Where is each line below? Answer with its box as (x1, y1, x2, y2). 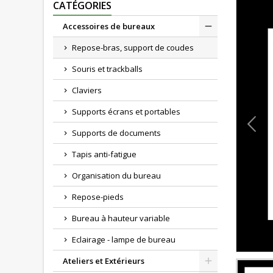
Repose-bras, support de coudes (72, 42, 194, 54)
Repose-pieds (72, 191, 124, 203)
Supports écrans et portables (72, 106, 180, 118)
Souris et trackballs (72, 63, 143, 75)
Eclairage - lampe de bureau (72, 234, 175, 246)
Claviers (72, 85, 102, 96)
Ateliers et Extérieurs (63, 255, 144, 267)
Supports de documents (72, 127, 161, 139)
